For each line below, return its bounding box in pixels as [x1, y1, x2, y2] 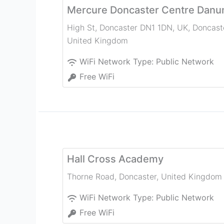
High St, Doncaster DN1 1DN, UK [67, 22, 188, 33]
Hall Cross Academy [67, 153, 163, 165]
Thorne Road [67, 171, 114, 182]
